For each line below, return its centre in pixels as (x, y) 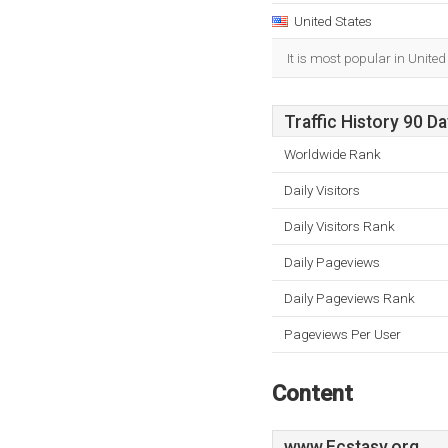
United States (333, 21)
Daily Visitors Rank (339, 226)
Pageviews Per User (342, 334)
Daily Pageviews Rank (349, 298)
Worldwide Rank (332, 154)
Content (312, 393)
